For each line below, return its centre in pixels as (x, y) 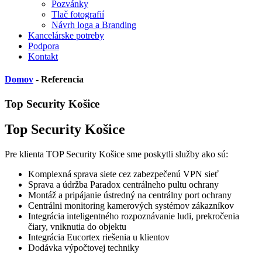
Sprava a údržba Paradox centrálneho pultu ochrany (123, 185)
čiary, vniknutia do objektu (77, 227)
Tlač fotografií (78, 14)
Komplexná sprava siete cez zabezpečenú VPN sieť (123, 174)
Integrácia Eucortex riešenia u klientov (99, 237)
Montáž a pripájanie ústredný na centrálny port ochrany (130, 195)
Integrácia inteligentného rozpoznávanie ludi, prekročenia (134, 216)
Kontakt (43, 56)
